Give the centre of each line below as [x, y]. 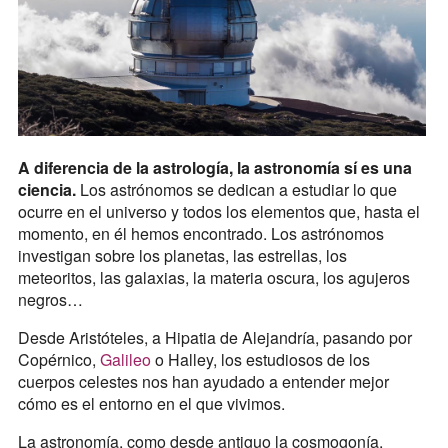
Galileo [127, 359]
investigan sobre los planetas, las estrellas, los [182, 255]
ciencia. [46, 189]
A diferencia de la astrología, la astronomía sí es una [214, 167]
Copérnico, [58, 359]
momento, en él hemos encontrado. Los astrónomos [200, 233]
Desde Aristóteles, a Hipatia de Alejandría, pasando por [214, 337]
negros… [50, 299]
